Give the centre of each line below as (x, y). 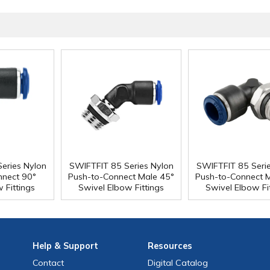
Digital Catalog (178, 263)
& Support (75, 246)
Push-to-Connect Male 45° (121, 177)
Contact (48, 263)
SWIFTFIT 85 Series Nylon (121, 166)
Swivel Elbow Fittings (121, 188)
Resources (170, 246)
